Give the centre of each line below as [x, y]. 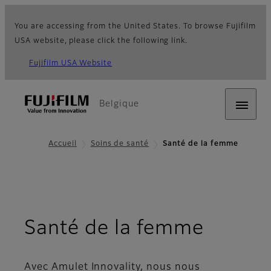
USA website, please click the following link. [101, 41]
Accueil [63, 144]
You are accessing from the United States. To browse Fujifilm [135, 27]
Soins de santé [120, 144]
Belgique [119, 104]
